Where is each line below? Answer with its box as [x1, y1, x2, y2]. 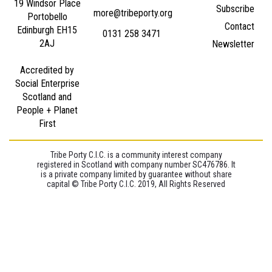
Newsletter [212, 38, 255, 50]
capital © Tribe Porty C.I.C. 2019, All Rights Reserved [47, 178, 225, 189]
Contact [225, 20, 255, 32]
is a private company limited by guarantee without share [40, 169, 232, 179]
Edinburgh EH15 [17, 24, 78, 36]
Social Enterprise [15, 77, 80, 89]
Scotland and [22, 90, 72, 103]
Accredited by [20, 64, 75, 76]
